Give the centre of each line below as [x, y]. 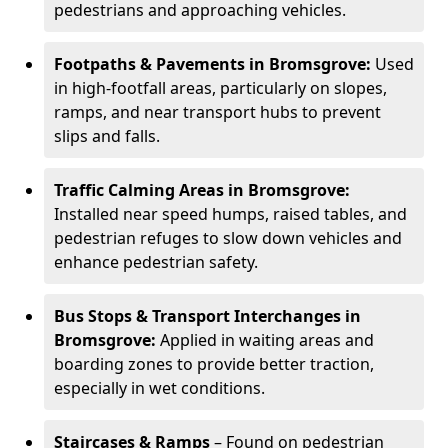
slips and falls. [107, 136]
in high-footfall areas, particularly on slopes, [220, 88]
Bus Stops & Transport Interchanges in [207, 316]
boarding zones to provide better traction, [214, 364]
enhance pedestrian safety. [156, 262]
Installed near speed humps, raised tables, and [230, 214]
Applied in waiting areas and [265, 340]
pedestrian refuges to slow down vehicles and [228, 238]
